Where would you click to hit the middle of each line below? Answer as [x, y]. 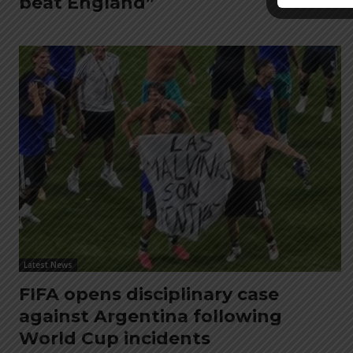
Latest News [48, 264]
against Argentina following [150, 316]
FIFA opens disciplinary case [149, 294]
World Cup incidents [115, 338]
